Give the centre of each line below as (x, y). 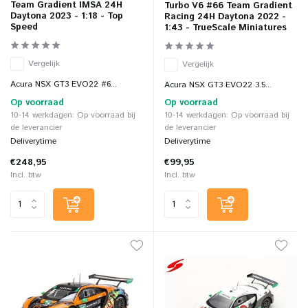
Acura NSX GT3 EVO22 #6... (64, 84)
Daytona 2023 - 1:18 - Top (67, 16)
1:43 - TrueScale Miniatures (225, 27)
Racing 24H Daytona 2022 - (225, 16)
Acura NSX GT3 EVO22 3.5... (218, 85)
